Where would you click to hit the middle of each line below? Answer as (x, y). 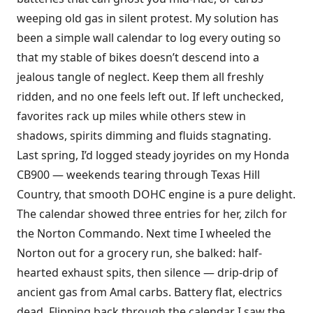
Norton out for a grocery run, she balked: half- (139, 253)
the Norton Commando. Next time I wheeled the (144, 233)
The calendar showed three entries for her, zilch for (152, 213)
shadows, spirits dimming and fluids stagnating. (144, 135)
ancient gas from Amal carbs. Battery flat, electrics (150, 292)
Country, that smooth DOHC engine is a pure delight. (156, 194)
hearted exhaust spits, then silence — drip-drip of (147, 272)
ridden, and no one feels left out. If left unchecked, (150, 96)
